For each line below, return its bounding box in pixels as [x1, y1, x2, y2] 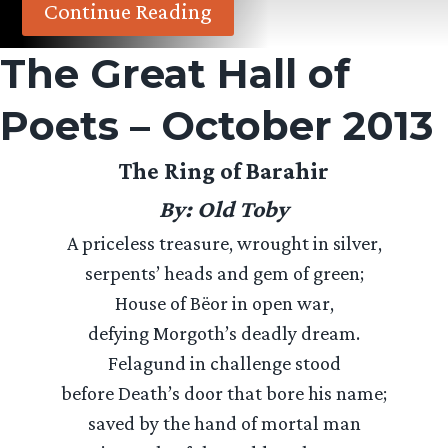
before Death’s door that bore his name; [61, 382, 387, 404]
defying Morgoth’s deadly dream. [88, 322, 360, 344]
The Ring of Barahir [119, 157, 329, 184]
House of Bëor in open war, [114, 292, 334, 314]
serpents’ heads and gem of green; [84, 262, 364, 284]
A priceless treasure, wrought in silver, [66, 232, 382, 254]
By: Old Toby [159, 195, 289, 222]
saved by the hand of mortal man [87, 412, 361, 434]
